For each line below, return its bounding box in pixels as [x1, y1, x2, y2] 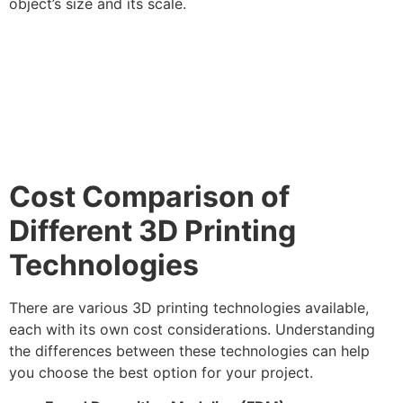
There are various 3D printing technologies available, [9, 298, 369, 317]
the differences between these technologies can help [9, 341, 370, 360]
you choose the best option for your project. [9, 363, 313, 381]
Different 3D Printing [9, 212, 296, 248]
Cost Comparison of [9, 178, 290, 214]
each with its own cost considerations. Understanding [9, 319, 375, 338]
